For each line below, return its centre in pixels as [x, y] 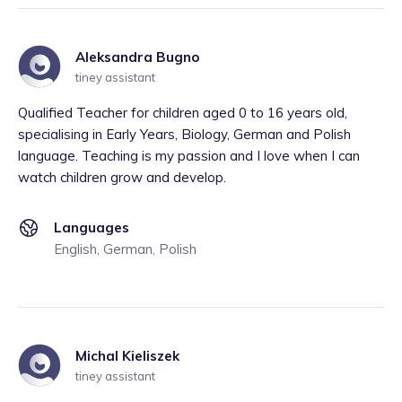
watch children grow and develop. [122, 177]
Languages [92, 227]
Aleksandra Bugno [137, 57]
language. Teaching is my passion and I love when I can [189, 156]
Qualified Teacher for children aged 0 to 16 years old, [183, 113]
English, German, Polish [125, 249]
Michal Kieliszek [127, 356]
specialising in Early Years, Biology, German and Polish [184, 134]
